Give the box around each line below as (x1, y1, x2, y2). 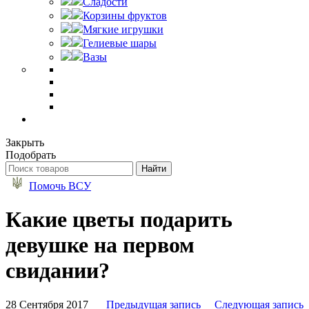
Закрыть (6, 137, 44, 148)
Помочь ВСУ (29, 180, 91, 192)
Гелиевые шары (83, 37, 157, 49)
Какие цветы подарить (6, 207, 232, 232)
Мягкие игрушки (83, 23, 163, 35)
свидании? (6, 258, 110, 283)
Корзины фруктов (83, 10, 167, 21)
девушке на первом (6, 232, 195, 258)
